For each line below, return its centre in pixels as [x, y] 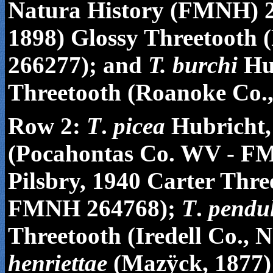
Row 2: [44, 126]
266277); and [78, 65]
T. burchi [193, 65]
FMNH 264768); [95, 208]
